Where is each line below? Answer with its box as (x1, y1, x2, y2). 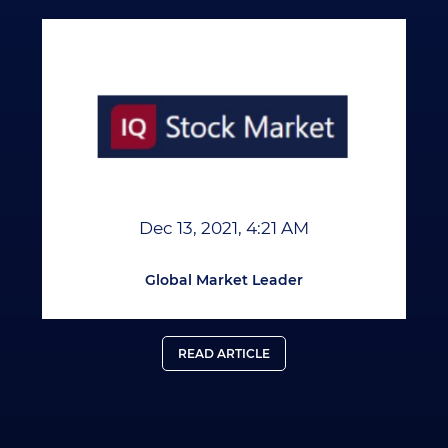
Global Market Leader (145, 271, 303, 290)
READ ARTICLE (178, 345, 270, 361)
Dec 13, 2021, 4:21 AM (139, 218, 309, 239)
